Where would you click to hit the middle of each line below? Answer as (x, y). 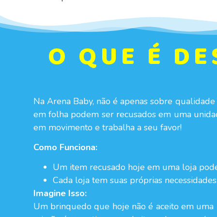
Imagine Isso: (60, 194)
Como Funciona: (65, 147)
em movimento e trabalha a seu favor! (107, 127)
